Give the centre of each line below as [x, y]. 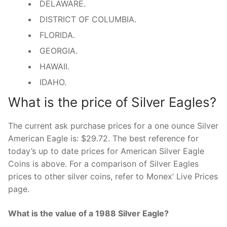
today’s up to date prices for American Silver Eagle [106, 151]
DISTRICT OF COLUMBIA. [88, 19]
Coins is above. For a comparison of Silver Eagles [103, 163]
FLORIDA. [57, 35]
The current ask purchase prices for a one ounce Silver [113, 125]
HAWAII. [54, 66]
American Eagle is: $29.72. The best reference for [103, 138]
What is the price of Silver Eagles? [112, 102]
